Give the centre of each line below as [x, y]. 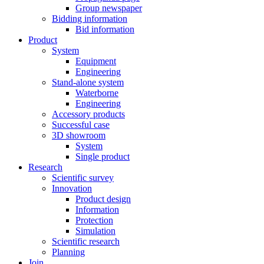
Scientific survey [83, 178]
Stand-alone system [88, 82]
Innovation [72, 188]
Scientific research [86, 241]
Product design [103, 199]
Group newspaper [109, 8]
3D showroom [79, 135]
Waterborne [97, 93]
